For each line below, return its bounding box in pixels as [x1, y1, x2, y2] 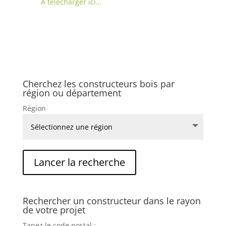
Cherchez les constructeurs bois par [22, 78, 175, 90]
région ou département [22, 87, 121, 99]
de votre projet [22, 203, 85, 216]
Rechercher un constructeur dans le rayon [22, 194, 201, 207]
